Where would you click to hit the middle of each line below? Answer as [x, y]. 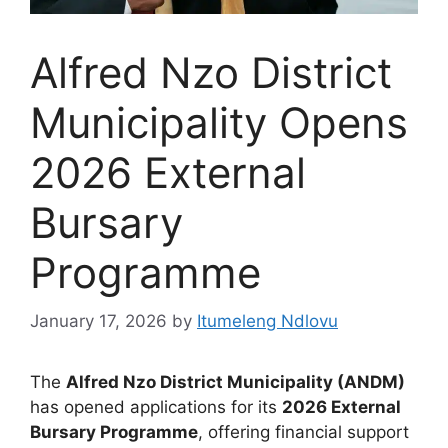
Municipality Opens [219, 122]
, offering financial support [303, 432]
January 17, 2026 [98, 321]
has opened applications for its [156, 407]
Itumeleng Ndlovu [267, 321]
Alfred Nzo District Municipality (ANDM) [235, 382]
